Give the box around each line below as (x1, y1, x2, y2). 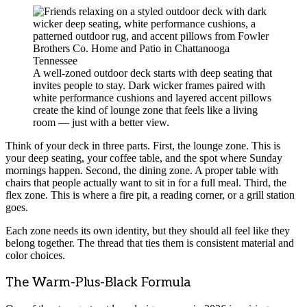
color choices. (5, 249, 65, 261)
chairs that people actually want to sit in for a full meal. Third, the (5, 176, 286, 188)
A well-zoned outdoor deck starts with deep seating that (33, 66, 272, 79)
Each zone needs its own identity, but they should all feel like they (5, 224, 290, 236)
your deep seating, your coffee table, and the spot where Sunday (5, 151, 282, 164)
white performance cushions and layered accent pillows (33, 91, 271, 103)
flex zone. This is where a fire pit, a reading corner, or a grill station (5, 188, 295, 201)
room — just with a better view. (33, 116, 169, 128)
